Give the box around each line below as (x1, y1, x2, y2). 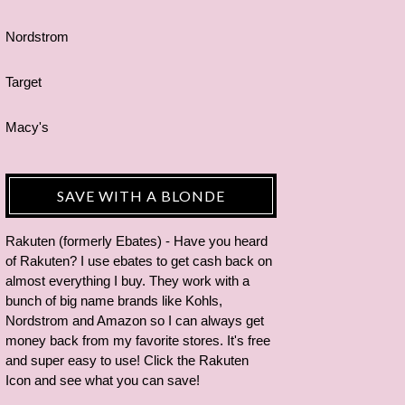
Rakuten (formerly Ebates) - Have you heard (5, 233, 268, 249)
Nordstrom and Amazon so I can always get (5, 313, 264, 328)
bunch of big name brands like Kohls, (5, 293, 222, 308)
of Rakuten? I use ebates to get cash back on (5, 253, 272, 268)
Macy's (5, 119, 49, 135)
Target (5, 74, 42, 89)
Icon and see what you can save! (5, 372, 200, 388)
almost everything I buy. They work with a (5, 273, 250, 288)
